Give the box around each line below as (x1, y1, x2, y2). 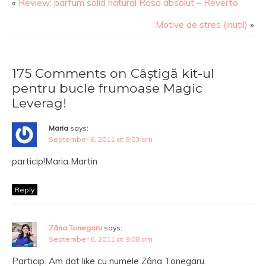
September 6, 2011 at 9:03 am (49, 135, 153, 144)
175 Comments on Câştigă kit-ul (12, 65, 214, 81)
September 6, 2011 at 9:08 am (49, 235, 153, 243)
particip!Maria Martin (12, 156, 97, 167)
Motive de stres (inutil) (156, 19, 248, 30)
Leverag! (12, 95, 66, 110)
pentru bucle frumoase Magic (12, 80, 202, 96)
